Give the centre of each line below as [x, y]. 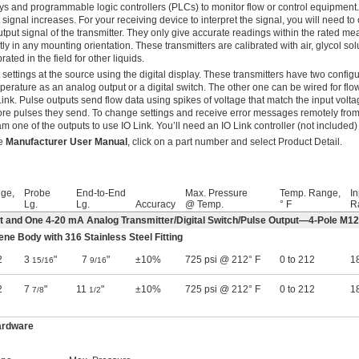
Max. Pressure [216, 194]
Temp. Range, [310, 194]
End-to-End [101, 194]
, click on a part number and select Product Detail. [235, 142]
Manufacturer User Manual [67, 142]
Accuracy [155, 205]
